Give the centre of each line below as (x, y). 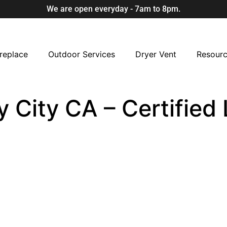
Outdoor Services (81, 54)
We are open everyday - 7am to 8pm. (113, 9)
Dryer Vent (156, 54)
